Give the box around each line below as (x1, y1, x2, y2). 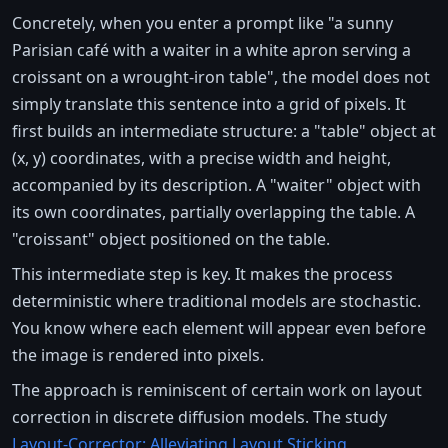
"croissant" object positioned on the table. (12, 227, 330, 250)
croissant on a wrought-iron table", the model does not (12, 65, 430, 88)
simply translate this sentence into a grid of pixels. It (12, 92, 406, 115)
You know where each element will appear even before (12, 316, 426, 339)
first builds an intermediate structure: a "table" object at (12, 119, 436, 142)
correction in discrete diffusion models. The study (12, 405, 387, 428)
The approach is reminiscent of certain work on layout (12, 378, 422, 401)
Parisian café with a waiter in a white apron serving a (12, 38, 411, 61)
